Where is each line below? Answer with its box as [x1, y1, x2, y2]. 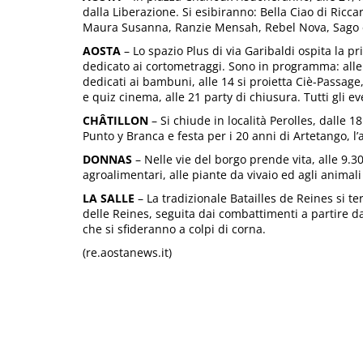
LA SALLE [83, 190, 135, 206]
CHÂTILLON [83, 113, 148, 128]
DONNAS [83, 152, 132, 167]
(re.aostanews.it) [83, 245, 172, 260]
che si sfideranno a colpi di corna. [83, 221, 266, 237]
